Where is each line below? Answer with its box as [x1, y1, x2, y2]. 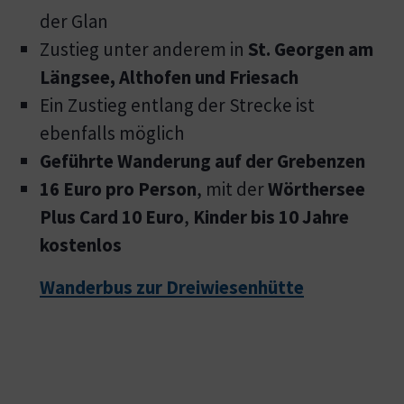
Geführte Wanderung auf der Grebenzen [40, 148, 365, 173]
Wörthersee [268, 176, 365, 201]
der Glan [40, 8, 108, 33]
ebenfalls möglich [40, 120, 185, 145]
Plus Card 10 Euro [40, 204, 184, 229]
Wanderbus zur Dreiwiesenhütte [40, 274, 304, 299]
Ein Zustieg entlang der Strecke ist [40, 92, 315, 117]
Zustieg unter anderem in [40, 36, 248, 61]
